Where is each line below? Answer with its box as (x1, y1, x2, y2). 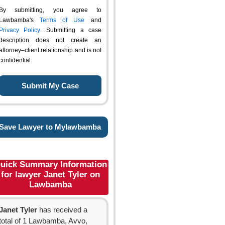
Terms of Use (40, 17, 84, 24)
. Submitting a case (40, 27, 101, 34)
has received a (37, 206, 87, 214)
